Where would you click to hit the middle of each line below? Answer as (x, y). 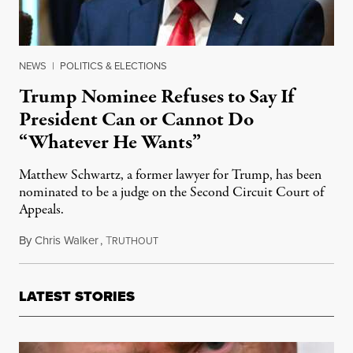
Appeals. (41, 210)
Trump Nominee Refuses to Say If (156, 97)
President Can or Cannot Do (136, 120)
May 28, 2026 (191, 241)
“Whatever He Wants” (110, 143)
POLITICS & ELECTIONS (113, 66)
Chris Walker (67, 241)
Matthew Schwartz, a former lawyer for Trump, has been (170, 176)
